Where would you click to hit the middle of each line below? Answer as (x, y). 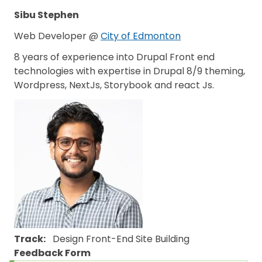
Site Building (163, 239)
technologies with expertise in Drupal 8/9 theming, (130, 71)
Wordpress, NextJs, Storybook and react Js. (114, 85)
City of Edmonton (141, 36)
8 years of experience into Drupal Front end (114, 57)
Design (68, 239)
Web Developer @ (57, 36)
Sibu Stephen (46, 15)
